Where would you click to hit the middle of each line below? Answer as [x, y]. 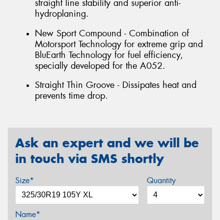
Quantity [161, 180]
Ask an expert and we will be [107, 143]
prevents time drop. [71, 96]
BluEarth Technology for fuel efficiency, [109, 55]
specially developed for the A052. [100, 66]
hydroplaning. [62, 14]
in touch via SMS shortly [90, 158]
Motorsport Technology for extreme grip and [119, 44]
